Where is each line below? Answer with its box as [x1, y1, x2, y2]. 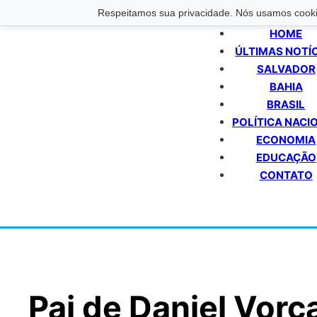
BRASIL [267, 98, 306, 111]
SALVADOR [256, 62, 316, 76]
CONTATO [259, 168, 313, 182]
